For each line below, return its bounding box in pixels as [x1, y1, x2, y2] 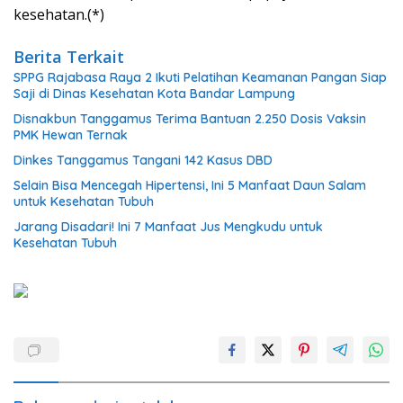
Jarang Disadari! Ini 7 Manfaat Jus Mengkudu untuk [13, 219, 323, 235]
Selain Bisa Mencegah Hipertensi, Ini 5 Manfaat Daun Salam [13, 177, 366, 193]
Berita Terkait [13, 46, 124, 67]
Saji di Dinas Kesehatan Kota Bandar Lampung [13, 85, 295, 102]
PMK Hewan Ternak [13, 127, 128, 143]
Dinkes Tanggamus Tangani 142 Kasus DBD [13, 152, 273, 168]
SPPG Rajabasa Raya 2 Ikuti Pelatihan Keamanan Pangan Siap [13, 69, 387, 85]
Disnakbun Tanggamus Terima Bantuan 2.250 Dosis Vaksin [13, 111, 366, 127]
